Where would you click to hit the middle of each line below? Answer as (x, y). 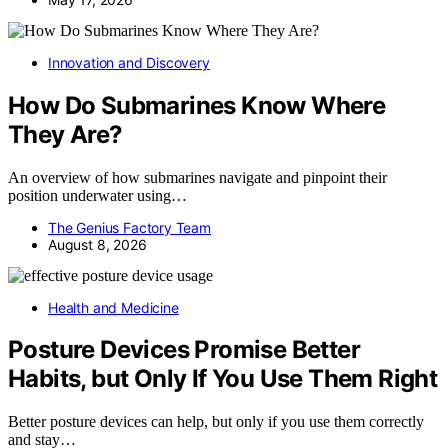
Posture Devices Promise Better (184, 350)
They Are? (65, 134)
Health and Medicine (113, 307)
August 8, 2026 (97, 244)
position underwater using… (97, 195)
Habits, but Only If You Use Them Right (223, 379)
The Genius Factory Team (129, 227)
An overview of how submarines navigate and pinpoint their (197, 177)
